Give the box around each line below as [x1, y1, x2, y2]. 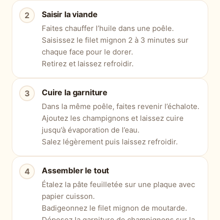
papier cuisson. [42, 192, 95, 201]
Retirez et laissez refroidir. [42, 59, 134, 69]
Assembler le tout [42, 165, 110, 176]
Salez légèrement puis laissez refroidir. [42, 137, 178, 147]
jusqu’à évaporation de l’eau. [42, 125, 139, 135]
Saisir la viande [42, 9, 98, 20]
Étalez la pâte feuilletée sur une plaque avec [42, 180, 195, 190]
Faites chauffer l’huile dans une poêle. [42, 24, 174, 33]
